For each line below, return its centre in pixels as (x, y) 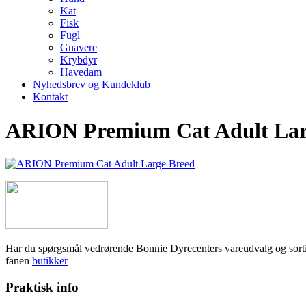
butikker (50, 261)
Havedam (81, 72)
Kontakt (50, 97)
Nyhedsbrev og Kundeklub (92, 85)
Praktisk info (42, 287)
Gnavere (79, 48)
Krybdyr (79, 60)
